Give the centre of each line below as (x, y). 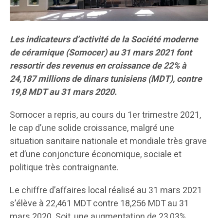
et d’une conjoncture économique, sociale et (96, 154)
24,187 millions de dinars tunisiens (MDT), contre (106, 79)
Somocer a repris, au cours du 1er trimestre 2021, (105, 115)
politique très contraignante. (64, 167)
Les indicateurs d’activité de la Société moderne (104, 39)
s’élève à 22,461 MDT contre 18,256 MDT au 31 (99, 203)
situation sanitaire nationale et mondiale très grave (108, 141)
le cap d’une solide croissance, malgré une (92, 128)
